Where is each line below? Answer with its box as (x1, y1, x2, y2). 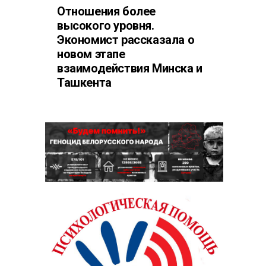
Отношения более (57, 4, 156, 18)
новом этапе (57, 47, 125, 61)
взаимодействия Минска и (57, 61, 202, 75)
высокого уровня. (57, 18, 154, 33)
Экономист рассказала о (57, 33, 195, 47)
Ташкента (57, 75, 112, 90)
